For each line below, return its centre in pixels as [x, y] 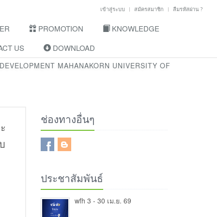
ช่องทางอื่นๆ [67, 119]
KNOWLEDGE [135, 28]
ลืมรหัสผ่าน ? [188, 9]
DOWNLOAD [73, 48]
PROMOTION [60, 28]
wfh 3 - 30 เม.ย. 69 [103, 201]
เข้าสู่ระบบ [113, 9]
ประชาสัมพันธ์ [72, 178]
